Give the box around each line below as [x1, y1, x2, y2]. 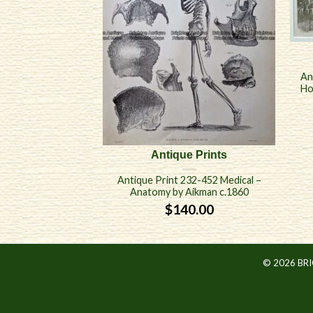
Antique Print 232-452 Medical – [117, 174, 261, 187]
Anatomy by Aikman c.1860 [129, 186, 249, 198]
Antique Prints [151, 149, 228, 161]
